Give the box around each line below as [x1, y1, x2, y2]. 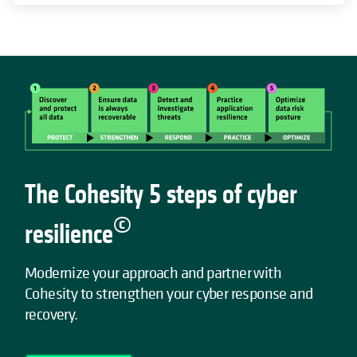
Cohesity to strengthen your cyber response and [25, 283, 313, 304]
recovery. [25, 304, 78, 324]
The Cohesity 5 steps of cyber [25, 177, 297, 212]
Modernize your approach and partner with [25, 262, 281, 283]
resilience [25, 217, 113, 252]
